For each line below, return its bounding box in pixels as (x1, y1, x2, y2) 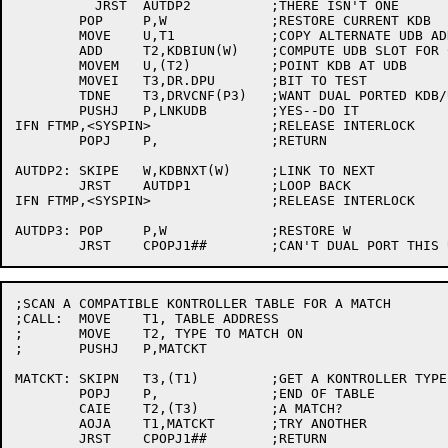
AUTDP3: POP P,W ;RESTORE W (15, 223, 71, 238)
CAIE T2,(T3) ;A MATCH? (15, 401, 79, 416)
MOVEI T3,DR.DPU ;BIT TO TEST (15, 73, 79, 88)
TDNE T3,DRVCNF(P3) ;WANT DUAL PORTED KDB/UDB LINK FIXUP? (15, 88, 79, 103)
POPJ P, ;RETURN (15, 133, 79, 148)
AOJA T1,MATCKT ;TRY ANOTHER (15, 416, 79, 431)
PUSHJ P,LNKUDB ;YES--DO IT (15, 103, 79, 118)
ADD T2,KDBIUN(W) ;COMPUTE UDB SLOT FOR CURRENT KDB (15, 43, 79, 58)
